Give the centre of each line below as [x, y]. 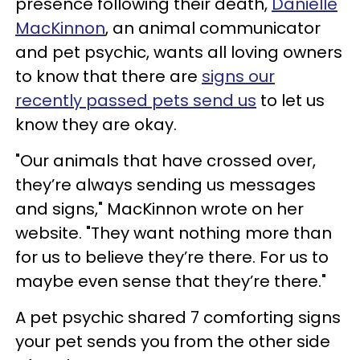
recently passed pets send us [136, 100]
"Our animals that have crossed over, [166, 161]
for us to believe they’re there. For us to [172, 257]
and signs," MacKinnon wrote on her [160, 209]
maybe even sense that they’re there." [175, 281]
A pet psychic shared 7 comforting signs [178, 317]
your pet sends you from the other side [173, 342]
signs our [238, 76]
